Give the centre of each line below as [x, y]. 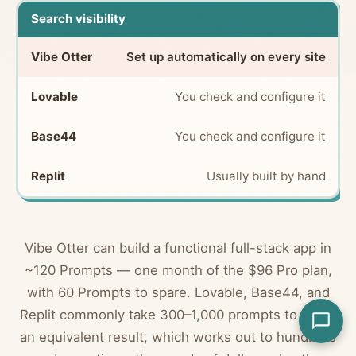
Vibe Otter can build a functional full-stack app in [178, 248]
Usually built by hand [266, 176]
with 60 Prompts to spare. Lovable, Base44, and [178, 292]
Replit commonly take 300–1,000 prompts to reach [178, 314]
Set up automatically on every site [226, 57]
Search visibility [78, 19]
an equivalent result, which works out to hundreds [178, 337]
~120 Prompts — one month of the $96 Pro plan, [178, 270]
